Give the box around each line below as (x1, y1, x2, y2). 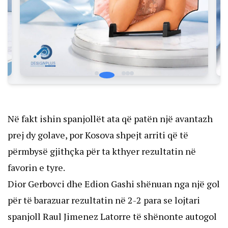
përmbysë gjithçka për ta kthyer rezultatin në (8, 145, 196, 158)
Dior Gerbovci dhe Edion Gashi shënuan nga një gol (8, 178, 220, 190)
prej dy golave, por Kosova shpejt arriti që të (8, 129, 188, 141)
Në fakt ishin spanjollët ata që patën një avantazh (8, 112, 213, 125)
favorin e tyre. (8, 161, 65, 174)
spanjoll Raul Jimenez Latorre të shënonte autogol (8, 210, 217, 223)
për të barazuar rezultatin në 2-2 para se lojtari (8, 194, 200, 207)
